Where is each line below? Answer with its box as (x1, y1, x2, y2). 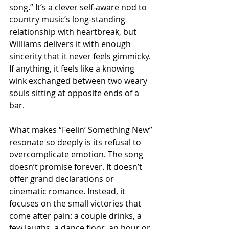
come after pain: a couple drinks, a (9, 210, 144, 222)
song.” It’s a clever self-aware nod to (9, 2, 149, 13)
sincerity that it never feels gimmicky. (9, 51, 153, 62)
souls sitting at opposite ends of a (9, 87, 141, 99)
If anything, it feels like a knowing (9, 63, 136, 75)
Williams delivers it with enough (9, 38, 133, 50)
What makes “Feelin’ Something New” (9, 124, 154, 136)
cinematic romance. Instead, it (9, 186, 127, 197)
